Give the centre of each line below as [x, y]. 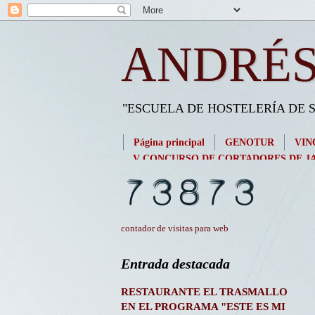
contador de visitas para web [175, 229]
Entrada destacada [175, 264]
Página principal [169, 142]
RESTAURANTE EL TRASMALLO [204, 292]
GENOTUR [250, 142]
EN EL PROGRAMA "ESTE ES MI [203, 307]
